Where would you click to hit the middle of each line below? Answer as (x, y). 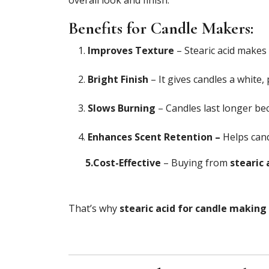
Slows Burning (122, 108)
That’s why (94, 208)
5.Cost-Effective (115, 162)
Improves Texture (131, 50)
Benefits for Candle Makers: (161, 28)
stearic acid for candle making (193, 208)
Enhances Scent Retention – (155, 137)
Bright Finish (118, 79)
